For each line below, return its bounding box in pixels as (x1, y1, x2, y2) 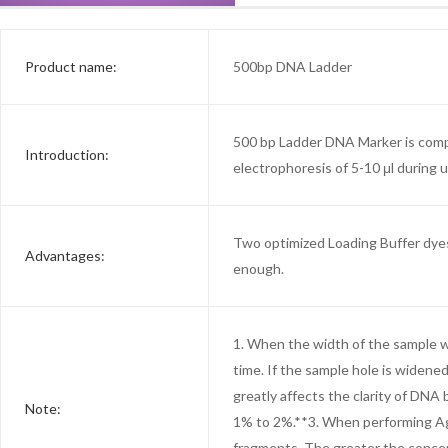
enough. (233, 259, 284, 277)
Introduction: (25, 145, 109, 163)
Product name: (25, 57, 117, 75)
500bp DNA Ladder (233, 57, 352, 75)
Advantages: (25, 246, 105, 264)
